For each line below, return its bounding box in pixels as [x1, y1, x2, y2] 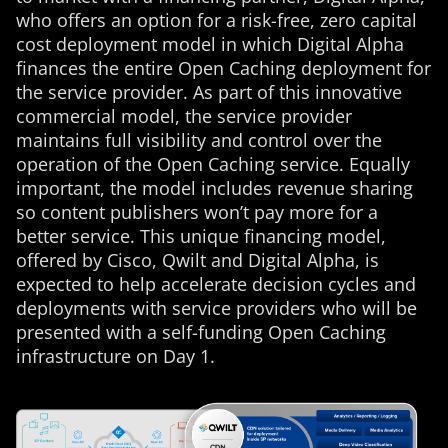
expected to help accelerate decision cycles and [16, 272, 416, 296]
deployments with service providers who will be [16, 296, 417, 320]
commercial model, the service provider [16, 104, 352, 128]
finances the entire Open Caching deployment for [16, 56, 431, 80]
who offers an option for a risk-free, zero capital [16, 8, 417, 32]
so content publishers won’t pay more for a [16, 200, 378, 224]
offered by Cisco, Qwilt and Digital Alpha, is [16, 248, 379, 272]
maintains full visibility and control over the [16, 128, 382, 152]
